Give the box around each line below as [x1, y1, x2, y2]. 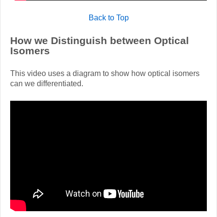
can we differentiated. [10, 79, 83, 88]
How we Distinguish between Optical [10, 34, 189, 46]
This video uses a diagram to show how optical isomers [10, 69, 200, 77]
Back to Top [88, 14, 129, 22]
